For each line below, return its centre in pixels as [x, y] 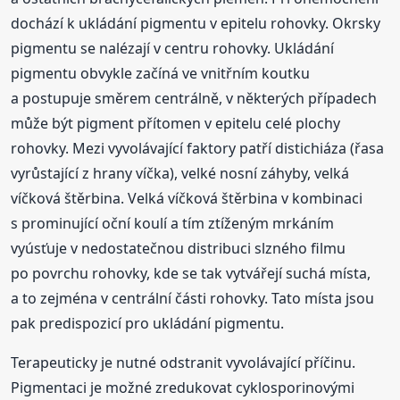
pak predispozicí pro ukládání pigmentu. [148, 324]
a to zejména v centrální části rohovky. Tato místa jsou [193, 299]
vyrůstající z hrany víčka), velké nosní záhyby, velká [180, 174]
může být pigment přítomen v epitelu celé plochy [176, 124]
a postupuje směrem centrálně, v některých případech [194, 99]
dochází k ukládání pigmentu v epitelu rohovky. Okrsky [196, 24]
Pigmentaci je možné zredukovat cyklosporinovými [183, 388]
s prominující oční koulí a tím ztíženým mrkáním [173, 224]
